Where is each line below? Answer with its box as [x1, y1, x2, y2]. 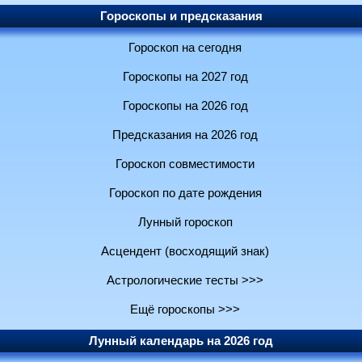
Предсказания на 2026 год [112, 128, 258, 142]
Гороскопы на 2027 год [122, 70, 248, 84]
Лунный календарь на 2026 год [89, 335, 273, 348]
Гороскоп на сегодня [128, 41, 242, 55]
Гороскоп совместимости [116, 158, 255, 171]
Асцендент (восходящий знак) [101, 245, 269, 259]
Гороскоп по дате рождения [108, 187, 262, 200]
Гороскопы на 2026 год [122, 99, 248, 113]
